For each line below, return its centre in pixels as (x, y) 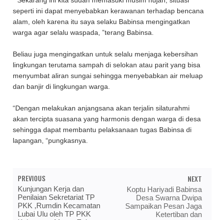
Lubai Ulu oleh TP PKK (55, 214)
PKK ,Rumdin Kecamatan (59, 205)
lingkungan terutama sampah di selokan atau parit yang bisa (107, 65)
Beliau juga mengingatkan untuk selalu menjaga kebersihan (106, 55)
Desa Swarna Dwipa (169, 197)
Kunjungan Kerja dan (51, 189)
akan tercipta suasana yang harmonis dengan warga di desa (107, 119)
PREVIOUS (32, 178)
